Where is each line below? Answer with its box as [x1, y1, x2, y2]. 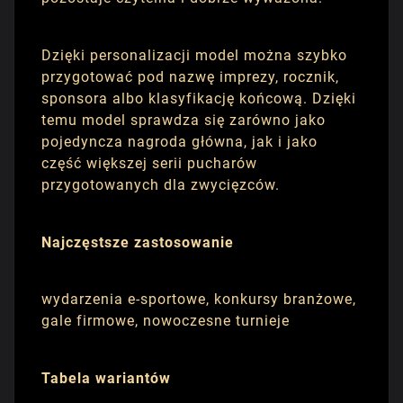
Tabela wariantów [41, 369, 171, 387]
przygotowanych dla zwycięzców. [41, 175, 280, 193]
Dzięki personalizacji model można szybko [41, 46, 347, 64]
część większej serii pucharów [41, 154, 257, 172]
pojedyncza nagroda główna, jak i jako [41, 132, 318, 150]
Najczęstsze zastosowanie [41, 233, 234, 251]
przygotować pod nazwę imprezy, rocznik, [41, 67, 339, 85]
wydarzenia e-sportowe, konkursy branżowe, [41, 291, 356, 309]
